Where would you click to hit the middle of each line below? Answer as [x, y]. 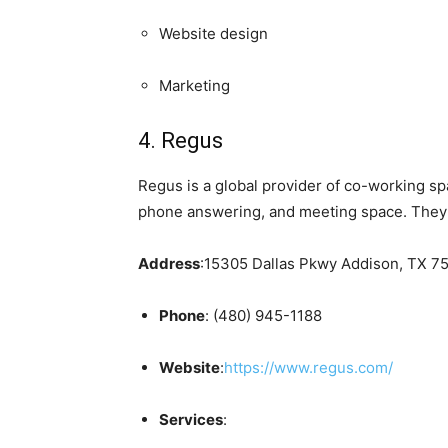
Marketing [194, 85]
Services [191, 419]
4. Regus [180, 140]
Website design [213, 33]
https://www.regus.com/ [308, 367]
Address [169, 263]
